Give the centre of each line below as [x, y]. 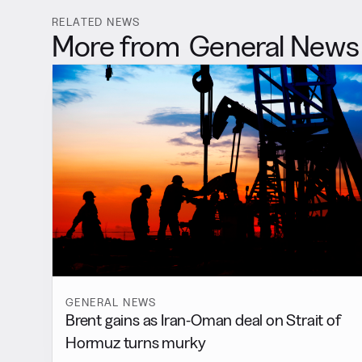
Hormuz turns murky [136, 342]
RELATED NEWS [96, 22]
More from [116, 46]
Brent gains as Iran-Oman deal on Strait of [203, 320]
